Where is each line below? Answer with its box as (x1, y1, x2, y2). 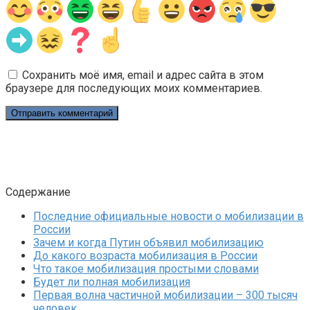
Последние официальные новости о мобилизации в (33, 209, 304, 223)
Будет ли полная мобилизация (33, 275, 190, 289)
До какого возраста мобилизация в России (33, 248, 257, 262)
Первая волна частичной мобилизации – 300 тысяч (33, 288, 298, 302)
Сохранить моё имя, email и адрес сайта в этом (22, 68, 264, 82)
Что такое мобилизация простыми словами (33, 262, 259, 275)
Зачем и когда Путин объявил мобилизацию (33, 235, 264, 249)
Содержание (6, 185, 71, 199)
